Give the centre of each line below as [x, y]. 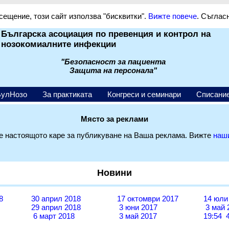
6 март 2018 [53, 216]
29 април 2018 [56, 208]
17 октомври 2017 [148, 199]
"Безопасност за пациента [113, 62]
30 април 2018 [56, 199]
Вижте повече [172, 16]
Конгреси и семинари [144, 94]
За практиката [67, 94]
